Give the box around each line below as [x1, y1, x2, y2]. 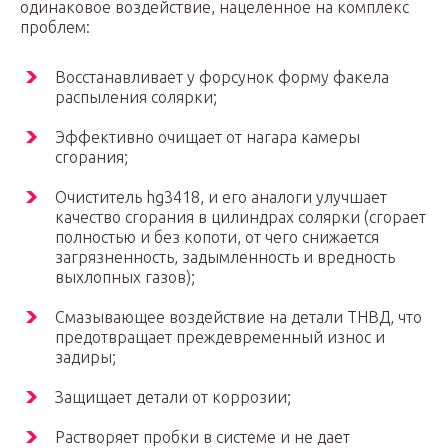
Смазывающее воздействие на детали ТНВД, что [55, 308, 422, 327]
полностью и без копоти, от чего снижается [55, 228, 379, 247]
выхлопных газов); [55, 268, 195, 287]
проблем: [20, 18, 90, 37]
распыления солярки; [55, 88, 217, 107]
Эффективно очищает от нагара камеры [55, 128, 360, 147]
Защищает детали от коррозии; [55, 388, 291, 407]
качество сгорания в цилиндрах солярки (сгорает [55, 208, 426, 227]
